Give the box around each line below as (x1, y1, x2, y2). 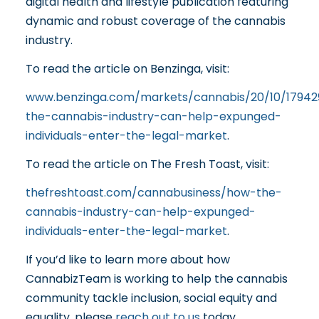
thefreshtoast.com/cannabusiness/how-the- (25, 184, 282, 201)
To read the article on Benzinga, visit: (25, 60, 229, 77)
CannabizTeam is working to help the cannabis (25, 270, 288, 287)
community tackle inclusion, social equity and (25, 289, 277, 306)
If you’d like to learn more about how (25, 251, 230, 268)
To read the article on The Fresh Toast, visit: (25, 155, 269, 172)
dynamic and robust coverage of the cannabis (25, 12, 286, 29)
